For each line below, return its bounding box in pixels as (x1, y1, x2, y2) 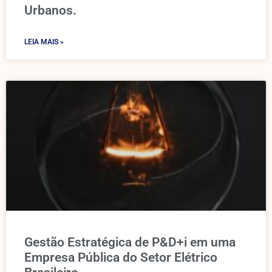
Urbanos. (24, 3, 76, 18)
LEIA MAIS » (24, 38, 64, 46)
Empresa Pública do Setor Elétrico (24, 250, 217, 265)
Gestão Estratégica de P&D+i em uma (24, 235, 236, 250)
